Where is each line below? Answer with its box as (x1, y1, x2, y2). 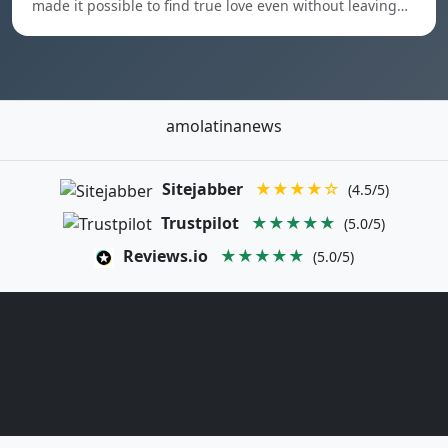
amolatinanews (166, 115, 282, 137)
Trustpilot (161, 211, 239, 234)
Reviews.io (123, 245, 208, 268)
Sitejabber (161, 178, 243, 200)
